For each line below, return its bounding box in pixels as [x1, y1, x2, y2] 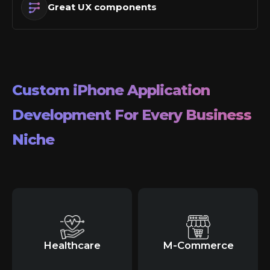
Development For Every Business [12, 106, 251, 124]
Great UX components [48, 1, 157, 13]
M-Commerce [162, 239, 234, 252]
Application [127, 81, 210, 99]
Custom [12, 81, 73, 99]
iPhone [73, 81, 127, 99]
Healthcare [43, 239, 101, 252]
